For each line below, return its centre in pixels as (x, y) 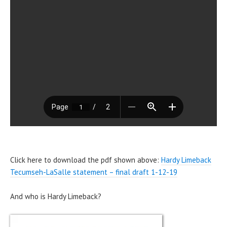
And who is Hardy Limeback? (56, 196)
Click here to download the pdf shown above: (86, 160)
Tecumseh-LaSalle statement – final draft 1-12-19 (94, 172)
